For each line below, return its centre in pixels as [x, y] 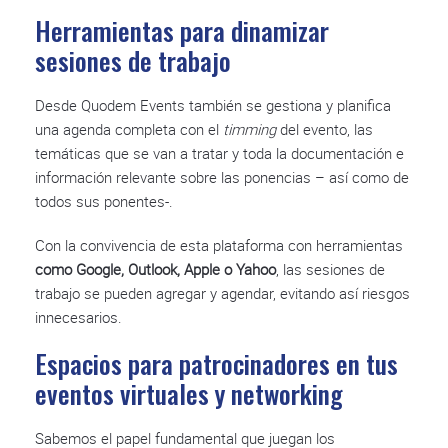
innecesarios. [80, 316]
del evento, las [324, 128]
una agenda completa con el [129, 128]
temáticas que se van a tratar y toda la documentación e [219, 152]
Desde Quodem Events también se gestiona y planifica [213, 104]
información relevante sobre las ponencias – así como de [222, 176]
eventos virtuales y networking [192, 393]
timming [249, 128]
